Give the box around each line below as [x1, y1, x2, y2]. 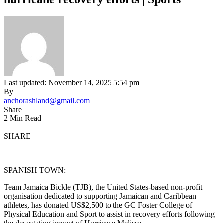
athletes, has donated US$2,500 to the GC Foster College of [4, 200, 192, 209]
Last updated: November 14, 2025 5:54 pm [4, 78, 139, 87]
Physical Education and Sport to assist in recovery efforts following [4, 209, 215, 218]
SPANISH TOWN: [4, 165, 66, 174]
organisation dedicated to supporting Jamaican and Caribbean [4, 191, 196, 200]
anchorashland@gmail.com [4, 96, 90, 105]
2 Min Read [4, 113, 41, 122]
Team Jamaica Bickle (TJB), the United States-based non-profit [4, 182, 202, 191]
